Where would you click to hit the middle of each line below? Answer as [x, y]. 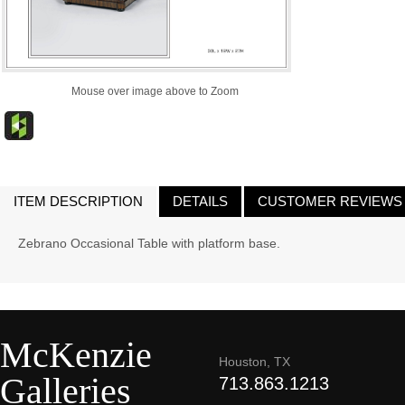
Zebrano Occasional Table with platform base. [149, 243]
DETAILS [200, 201]
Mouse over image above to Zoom [155, 91]
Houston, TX [254, 362]
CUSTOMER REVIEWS [330, 201]
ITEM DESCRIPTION [78, 201]
